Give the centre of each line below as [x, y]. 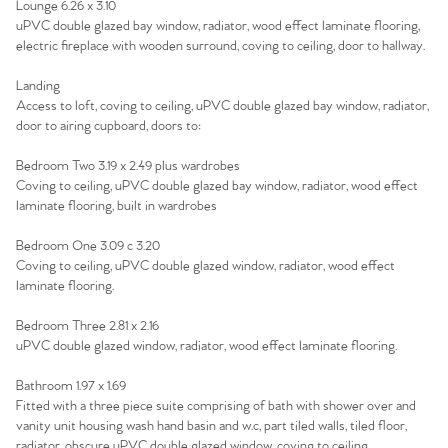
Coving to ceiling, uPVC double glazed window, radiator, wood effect [205, 266]
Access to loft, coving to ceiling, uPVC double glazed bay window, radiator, [222, 106]
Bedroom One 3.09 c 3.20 [88, 246]
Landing [39, 86]
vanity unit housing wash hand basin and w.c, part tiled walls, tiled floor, [211, 426]
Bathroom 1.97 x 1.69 [71, 386]
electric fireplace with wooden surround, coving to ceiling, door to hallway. [222, 46]
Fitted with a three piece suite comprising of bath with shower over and [216, 406]
